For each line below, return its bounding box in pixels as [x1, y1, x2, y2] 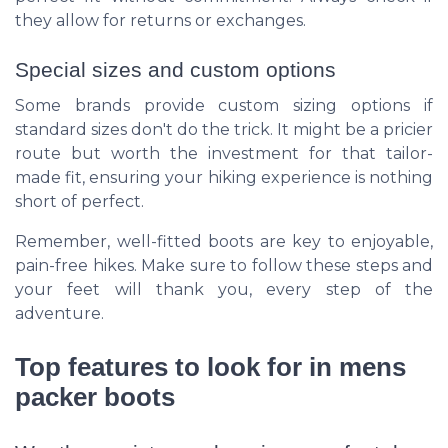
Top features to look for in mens [15, 352, 406, 381]
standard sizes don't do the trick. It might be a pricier [15, 119, 433, 139]
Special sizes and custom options [15, 57, 336, 81]
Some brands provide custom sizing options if [15, 95, 433, 115]
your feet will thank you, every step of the [15, 279, 433, 299]
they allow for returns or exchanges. [15, 11, 306, 31]
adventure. [15, 303, 104, 323]
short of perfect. [15, 191, 144, 211]
